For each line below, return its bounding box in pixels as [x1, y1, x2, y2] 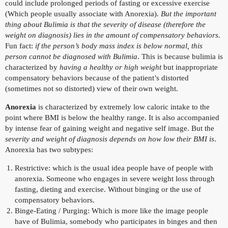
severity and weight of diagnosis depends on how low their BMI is [5, 135, 214, 144]
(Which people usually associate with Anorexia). [5, 10, 161, 18]
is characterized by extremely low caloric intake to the [36, 103, 210, 111]
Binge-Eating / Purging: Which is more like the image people [14, 207, 208, 215]
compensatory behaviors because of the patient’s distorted [5, 74, 189, 82]
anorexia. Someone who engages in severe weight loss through [14, 175, 215, 183]
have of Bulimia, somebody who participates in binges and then [14, 217, 217, 226]
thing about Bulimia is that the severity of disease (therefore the [5, 20, 206, 29]
